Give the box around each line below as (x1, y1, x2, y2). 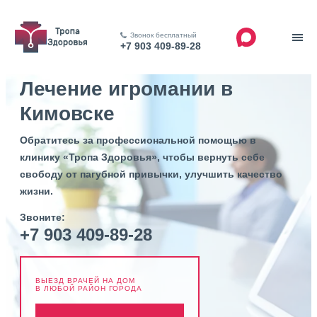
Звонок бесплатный (129, 30, 197, 39)
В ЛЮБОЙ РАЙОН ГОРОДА (35, 284, 142, 292)
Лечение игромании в (20, 78, 233, 100)
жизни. (20, 185, 53, 197)
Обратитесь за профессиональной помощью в (20, 134, 256, 146)
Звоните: (20, 212, 65, 223)
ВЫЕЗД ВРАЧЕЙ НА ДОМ (35, 277, 135, 284)
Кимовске (20, 103, 115, 125)
